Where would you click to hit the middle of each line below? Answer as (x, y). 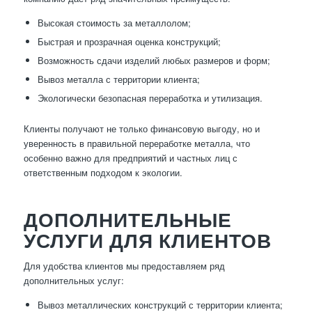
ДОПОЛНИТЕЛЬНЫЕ (127, 220)
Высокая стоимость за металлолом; (114, 23)
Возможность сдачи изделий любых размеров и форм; (154, 61)
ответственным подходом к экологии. (103, 173)
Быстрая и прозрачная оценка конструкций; (129, 42)
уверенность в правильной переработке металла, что (136, 143)
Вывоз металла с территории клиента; (118, 79)
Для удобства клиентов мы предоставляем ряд (124, 266)
